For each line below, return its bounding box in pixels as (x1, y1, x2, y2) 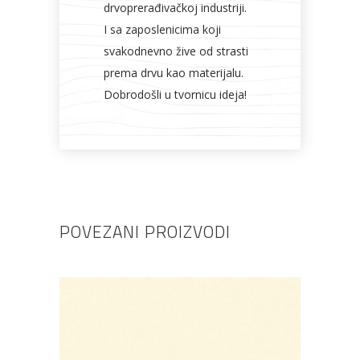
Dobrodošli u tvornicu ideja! (104, 87, 247, 102)
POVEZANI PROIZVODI (59, 219, 231, 244)
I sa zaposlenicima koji (104, 22, 221, 37)
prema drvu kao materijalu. (104, 65, 243, 80)
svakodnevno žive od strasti (104, 43, 248, 59)
